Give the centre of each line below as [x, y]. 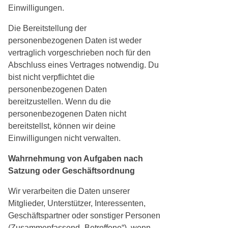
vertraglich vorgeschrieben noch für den [79, 53]
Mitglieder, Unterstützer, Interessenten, [77, 204]
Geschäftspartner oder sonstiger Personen [84, 216]
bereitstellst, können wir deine [62, 126]
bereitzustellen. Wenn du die [60, 102]
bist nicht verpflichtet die [51, 77]
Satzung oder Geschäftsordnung [72, 171]
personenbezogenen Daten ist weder [75, 41]
